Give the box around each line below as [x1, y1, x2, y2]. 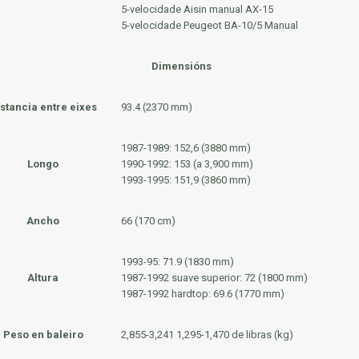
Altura [27, 272, 58, 284]
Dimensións [151, 60, 212, 72]
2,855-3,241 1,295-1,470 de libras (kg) [120, 329, 293, 341]
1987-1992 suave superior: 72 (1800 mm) [120, 272, 308, 284]
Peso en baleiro [2, 329, 83, 341]
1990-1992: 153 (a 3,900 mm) [120, 158, 253, 170]
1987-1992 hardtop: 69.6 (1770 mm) [120, 288, 284, 300]
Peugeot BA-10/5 [183, 19, 262, 31]
